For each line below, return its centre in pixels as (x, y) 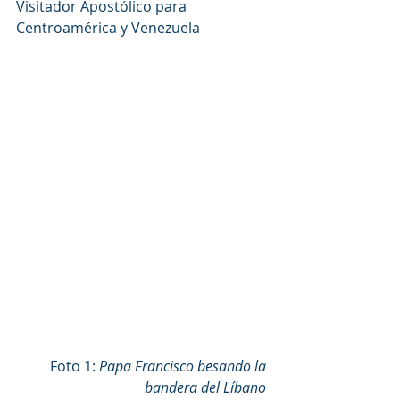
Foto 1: (73, 366)
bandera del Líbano (207, 387)
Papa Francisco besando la (183, 366)
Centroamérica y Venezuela (108, 28)
